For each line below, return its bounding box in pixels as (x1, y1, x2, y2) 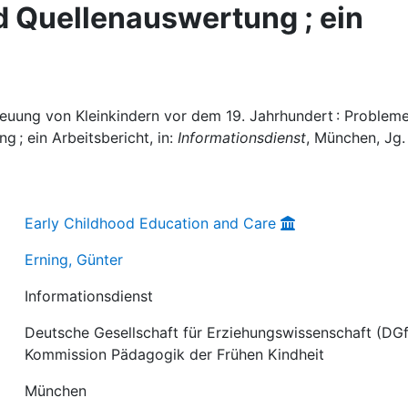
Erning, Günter (25, 250, 124, 269)
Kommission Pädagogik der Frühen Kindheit (25, 345, 325, 363)
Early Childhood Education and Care (25, 214, 277, 232)
